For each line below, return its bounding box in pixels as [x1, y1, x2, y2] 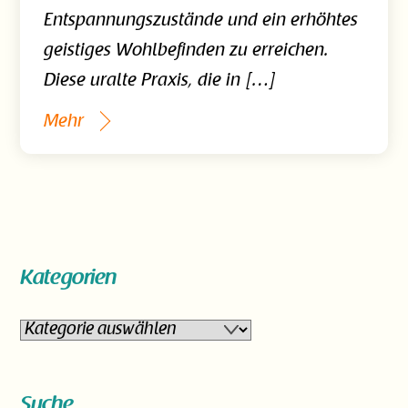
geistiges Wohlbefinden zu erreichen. [43, 41, 329, 60]
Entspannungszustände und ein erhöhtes [43, 11, 358, 30]
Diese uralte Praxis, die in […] [43, 71, 276, 90]
